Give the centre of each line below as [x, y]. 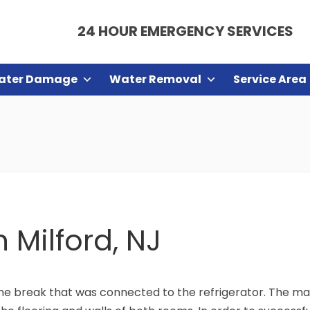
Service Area [270, 79]
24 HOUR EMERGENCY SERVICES [185, 31]
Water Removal [155, 79]
